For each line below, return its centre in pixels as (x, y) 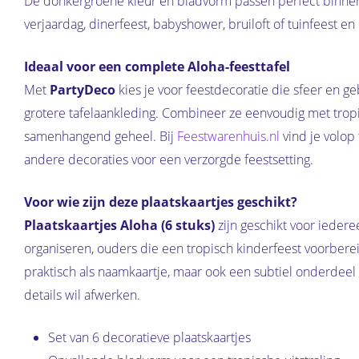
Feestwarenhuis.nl (228, 137)
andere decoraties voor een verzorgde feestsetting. (169, 160)
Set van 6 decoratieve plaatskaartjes (149, 338)
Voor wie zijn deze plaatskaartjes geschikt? (161, 202)
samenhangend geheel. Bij (101, 137)
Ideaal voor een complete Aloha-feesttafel (157, 67)
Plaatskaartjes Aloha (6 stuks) (119, 226)
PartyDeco (83, 90)
